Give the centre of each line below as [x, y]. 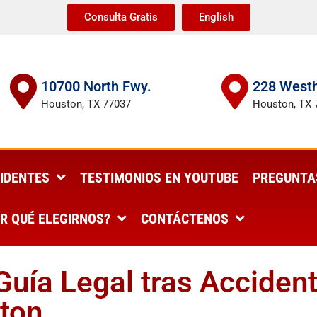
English [216, 17]
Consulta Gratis [121, 17]
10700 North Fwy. [96, 86]
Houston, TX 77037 [86, 104]
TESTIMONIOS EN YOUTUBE [160, 178]
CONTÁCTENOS [184, 219]
